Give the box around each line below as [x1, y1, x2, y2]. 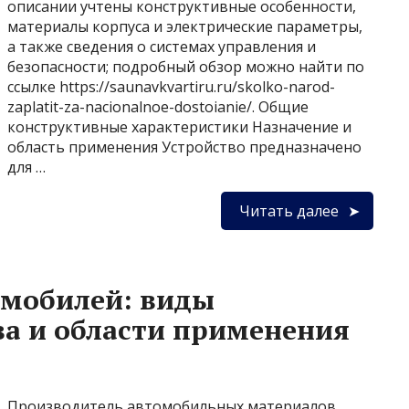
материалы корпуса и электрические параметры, [7, 16, 362, 37]
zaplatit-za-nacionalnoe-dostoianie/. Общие [7, 97, 309, 117]
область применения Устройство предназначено [7, 137, 362, 157]
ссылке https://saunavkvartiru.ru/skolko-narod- [7, 77, 335, 97]
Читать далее [239, 201, 339, 221]
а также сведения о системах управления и [7, 37, 316, 57]
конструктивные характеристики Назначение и [7, 117, 351, 137]
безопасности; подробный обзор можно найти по [7, 57, 364, 77]
